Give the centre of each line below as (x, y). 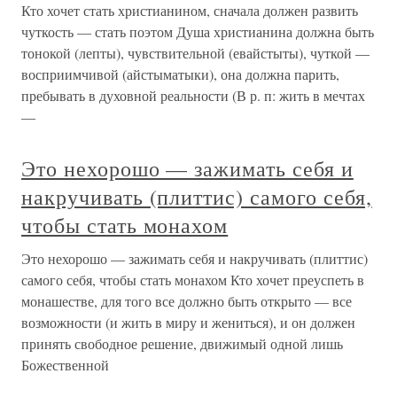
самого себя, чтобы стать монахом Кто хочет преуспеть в (193, 280)
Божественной (65, 365)
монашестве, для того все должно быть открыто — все (187, 301)
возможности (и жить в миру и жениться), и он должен (188, 322)
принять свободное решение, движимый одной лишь (182, 343)
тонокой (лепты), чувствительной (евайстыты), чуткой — (195, 53)
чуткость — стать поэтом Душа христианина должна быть (198, 31)
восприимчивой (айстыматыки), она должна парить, (180, 74)
